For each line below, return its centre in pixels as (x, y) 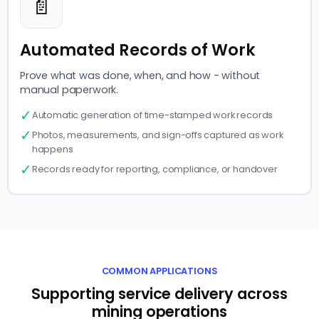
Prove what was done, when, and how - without (140, 76)
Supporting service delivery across (159, 294)
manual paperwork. (69, 90)
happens (52, 150)
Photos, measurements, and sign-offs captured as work (157, 135)
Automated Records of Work (138, 50)
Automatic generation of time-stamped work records (152, 115)
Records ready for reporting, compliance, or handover (155, 169)
